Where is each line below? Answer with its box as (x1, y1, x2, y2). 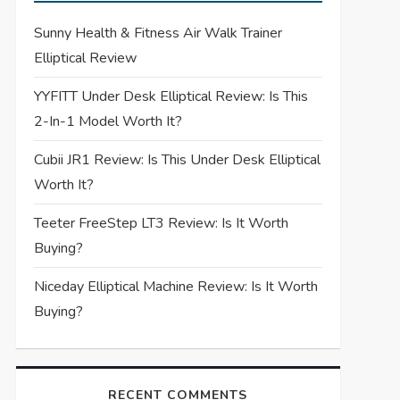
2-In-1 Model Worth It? (33, 112, 182, 131)
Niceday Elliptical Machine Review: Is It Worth (33, 277, 318, 296)
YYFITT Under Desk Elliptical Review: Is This (33, 87, 308, 106)
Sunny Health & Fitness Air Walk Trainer (33, 23, 282, 43)
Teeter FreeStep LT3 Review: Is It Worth (33, 213, 288, 233)
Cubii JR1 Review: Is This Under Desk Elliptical (33, 150, 321, 170)
